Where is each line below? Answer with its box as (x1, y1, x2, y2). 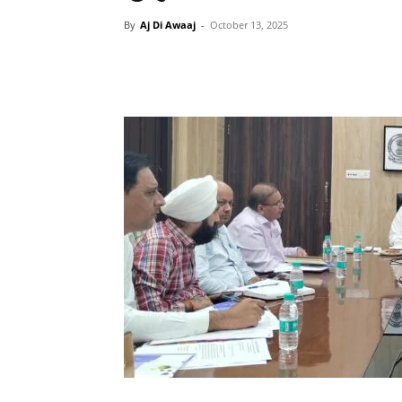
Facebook (284, 58, 328, 72)
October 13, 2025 (210, 18, 288, 31)
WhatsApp (173, 58, 221, 72)
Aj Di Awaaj (140, 18, 196, 31)
